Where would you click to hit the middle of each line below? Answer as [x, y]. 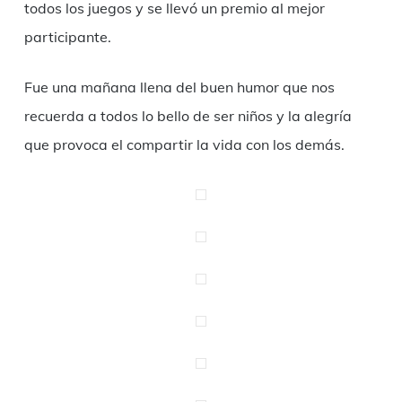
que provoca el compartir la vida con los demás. [184, 144]
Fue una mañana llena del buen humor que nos [179, 87]
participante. [67, 36]
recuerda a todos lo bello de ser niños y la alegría [188, 115]
